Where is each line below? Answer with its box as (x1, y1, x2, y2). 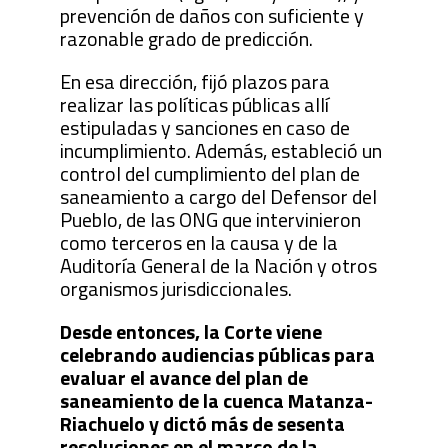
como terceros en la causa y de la (59, 226, 338, 258)
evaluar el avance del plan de (59, 361, 308, 393)
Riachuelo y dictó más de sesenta (59, 407, 345, 439)
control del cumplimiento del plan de (59, 157, 360, 189)
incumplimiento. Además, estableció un (59, 134, 382, 166)
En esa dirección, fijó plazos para (59, 65, 330, 97)
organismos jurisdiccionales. (59, 272, 296, 304)
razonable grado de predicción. (59, 22, 313, 54)
